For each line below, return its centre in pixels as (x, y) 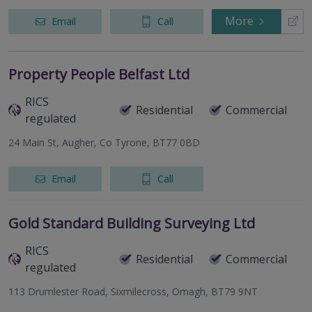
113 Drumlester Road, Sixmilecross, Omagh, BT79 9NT (133, 292)
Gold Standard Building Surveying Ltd (132, 224)
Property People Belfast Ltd (99, 75)
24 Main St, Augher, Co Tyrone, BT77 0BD (104, 143)
